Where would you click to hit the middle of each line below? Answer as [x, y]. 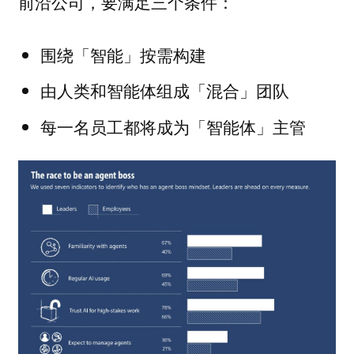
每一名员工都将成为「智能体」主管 [173, 127]
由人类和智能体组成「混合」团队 [164, 90]
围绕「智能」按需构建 [123, 54]
